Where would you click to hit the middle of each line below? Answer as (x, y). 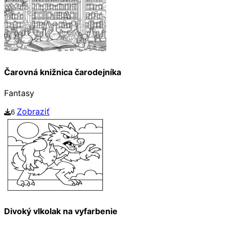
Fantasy (19, 93)
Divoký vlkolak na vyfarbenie (61, 211)
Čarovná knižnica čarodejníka (63, 72)
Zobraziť (33, 112)
